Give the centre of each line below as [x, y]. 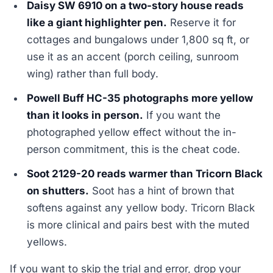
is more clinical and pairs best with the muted [138, 225]
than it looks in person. [85, 115]
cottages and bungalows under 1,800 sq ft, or [138, 39]
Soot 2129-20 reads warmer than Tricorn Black [145, 173]
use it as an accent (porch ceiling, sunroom [133, 56]
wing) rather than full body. [93, 73]
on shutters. [58, 190]
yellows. [47, 242]
